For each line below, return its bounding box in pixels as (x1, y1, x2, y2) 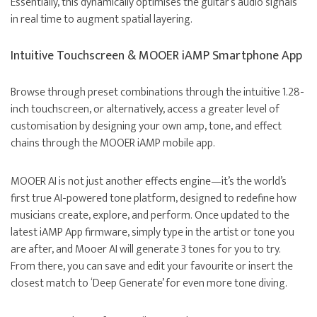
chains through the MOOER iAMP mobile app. (11, 134, 215, 154)
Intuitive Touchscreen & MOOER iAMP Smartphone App (11, 45, 302, 67)
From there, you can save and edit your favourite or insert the (11, 257, 293, 277)
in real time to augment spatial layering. (11, 10, 192, 30)
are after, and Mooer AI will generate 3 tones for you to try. (11, 240, 281, 260)
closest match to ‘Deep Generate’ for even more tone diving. (11, 274, 287, 294)
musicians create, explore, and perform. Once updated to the (11, 206, 289, 226)
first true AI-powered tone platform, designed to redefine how (11, 189, 296, 209)
